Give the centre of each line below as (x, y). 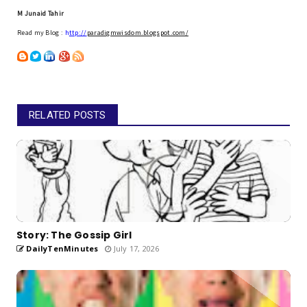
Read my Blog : (41, 32)
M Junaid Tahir (41, 13)
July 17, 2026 (135, 248)
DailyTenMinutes (61, 248)
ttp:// (78, 32)
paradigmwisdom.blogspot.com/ (138, 32)
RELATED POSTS (67, 115)
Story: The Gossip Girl (74, 235)
